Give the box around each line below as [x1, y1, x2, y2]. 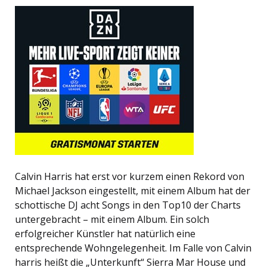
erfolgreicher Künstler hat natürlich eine [15, 227, 195, 241]
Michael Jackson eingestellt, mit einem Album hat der [15, 184, 250, 198]
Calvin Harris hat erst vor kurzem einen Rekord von [15, 170, 244, 184]
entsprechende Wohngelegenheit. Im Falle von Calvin [15, 241, 252, 255]
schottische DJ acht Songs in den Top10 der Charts [15, 198, 241, 212]
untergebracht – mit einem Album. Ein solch [15, 213, 209, 226]
